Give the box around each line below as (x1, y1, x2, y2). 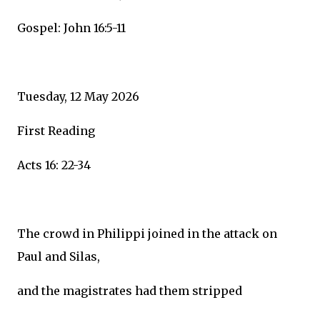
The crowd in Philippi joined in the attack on (17, 226, 277, 241)
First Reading (17, 124, 95, 138)
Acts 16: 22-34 (17, 158, 91, 172)
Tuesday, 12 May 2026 (17, 89, 139, 104)
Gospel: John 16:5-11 (17, 21, 126, 35)
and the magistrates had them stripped (17, 284, 242, 298)
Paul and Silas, (17, 249, 100, 264)
